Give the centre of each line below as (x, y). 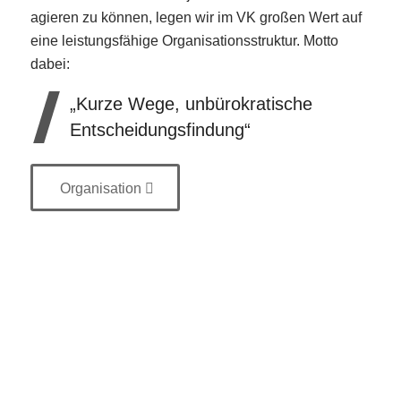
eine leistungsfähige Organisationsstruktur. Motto (184, 41)
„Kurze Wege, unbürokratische (191, 103)
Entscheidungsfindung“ (160, 129)
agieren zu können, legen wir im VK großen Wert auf (196, 18)
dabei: (50, 64)
